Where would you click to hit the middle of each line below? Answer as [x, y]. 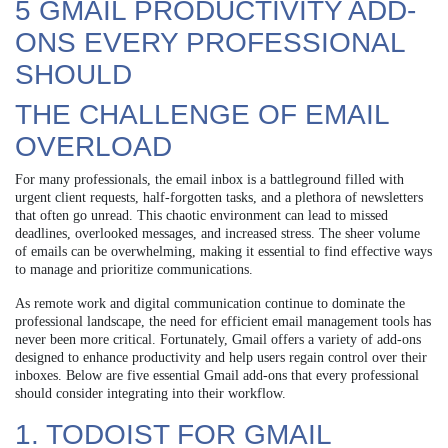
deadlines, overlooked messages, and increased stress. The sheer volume [217, 233]
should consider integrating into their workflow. [150, 393]
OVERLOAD [93, 146]
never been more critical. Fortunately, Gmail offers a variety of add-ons [218, 339]
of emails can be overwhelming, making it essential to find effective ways [223, 251]
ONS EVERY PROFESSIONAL [210, 42]
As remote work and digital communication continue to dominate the [210, 303]
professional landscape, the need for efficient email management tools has [223, 321]
